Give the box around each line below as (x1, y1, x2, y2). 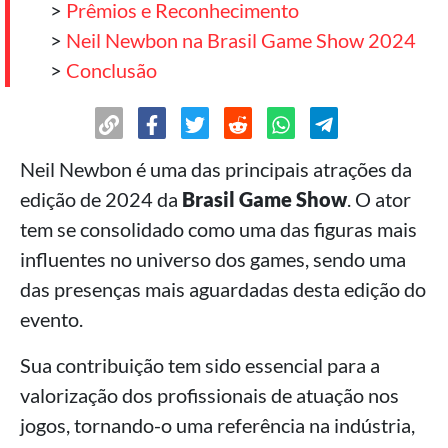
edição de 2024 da (20, 187, 182, 211)
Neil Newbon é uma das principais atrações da (20, 157, 412, 181)
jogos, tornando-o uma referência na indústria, (20, 413, 415, 437)
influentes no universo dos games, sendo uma (20, 247, 406, 271)
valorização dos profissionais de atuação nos (20, 383, 399, 407)
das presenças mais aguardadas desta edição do (20, 277, 426, 301)
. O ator (347, 187, 411, 211)
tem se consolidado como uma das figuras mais (20, 217, 417, 241)
